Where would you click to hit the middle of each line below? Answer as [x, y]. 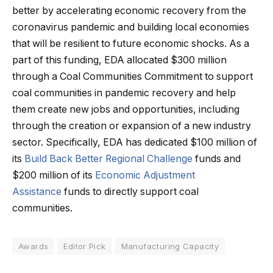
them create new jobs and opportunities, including [126, 109]
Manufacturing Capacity [170, 246]
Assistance [37, 191]
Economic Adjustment [145, 175]
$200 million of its [54, 175]
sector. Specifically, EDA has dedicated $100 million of [135, 142]
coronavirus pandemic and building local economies [131, 27]
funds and [217, 158]
